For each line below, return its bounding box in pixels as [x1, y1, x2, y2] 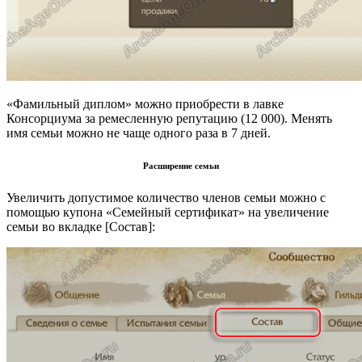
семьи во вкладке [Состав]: [6, 219, 155, 234]
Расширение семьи [143, 160, 219, 170]
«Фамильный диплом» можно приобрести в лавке [6, 96, 284, 111]
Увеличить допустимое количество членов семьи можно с [6, 190, 326, 204]
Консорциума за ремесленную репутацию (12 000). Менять [6, 111, 332, 125]
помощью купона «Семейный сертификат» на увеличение [6, 204, 329, 219]
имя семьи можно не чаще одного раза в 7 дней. [6, 125, 271, 140]
